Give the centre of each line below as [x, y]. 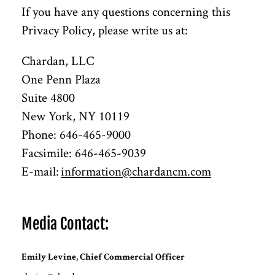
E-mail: [41, 171]
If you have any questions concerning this [126, 11]
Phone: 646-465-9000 [76, 134]
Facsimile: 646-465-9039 [84, 152]
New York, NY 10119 [76, 115]
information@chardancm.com [136, 171]
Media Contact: [65, 223]
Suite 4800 [48, 97]
